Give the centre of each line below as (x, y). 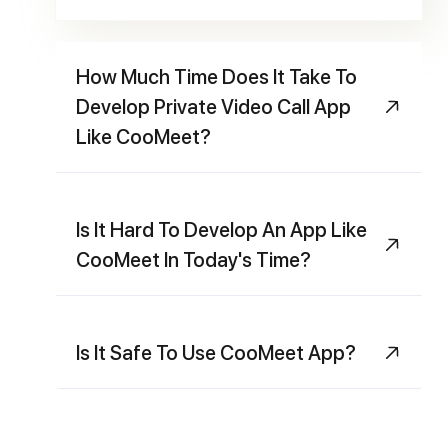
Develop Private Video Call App (213, 106)
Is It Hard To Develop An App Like (221, 229)
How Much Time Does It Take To (216, 76)
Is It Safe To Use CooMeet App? (216, 352)
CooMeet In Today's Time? (193, 259)
